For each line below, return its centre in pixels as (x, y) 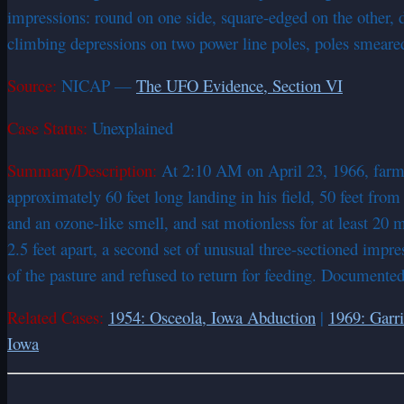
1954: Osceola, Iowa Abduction (212, 317)
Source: (32, 85)
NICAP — (96, 85)
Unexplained (130, 127)
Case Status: (47, 127)
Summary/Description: (82, 170)
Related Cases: (55, 317)
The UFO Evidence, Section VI (239, 85)
